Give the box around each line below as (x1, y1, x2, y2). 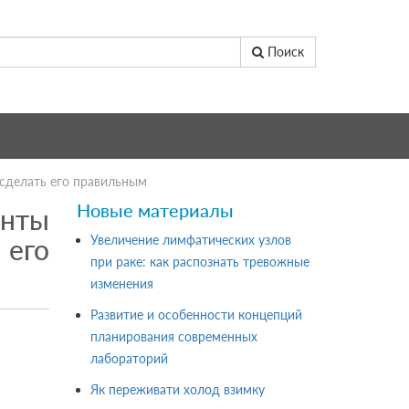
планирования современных (89, 329, 257, 344)
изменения (89, 276, 153, 291)
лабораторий (89, 351, 168, 366)
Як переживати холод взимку (89, 382, 265, 397)
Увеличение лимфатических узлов (89, 232, 291, 247)
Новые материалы (76, 199, 234, 221)
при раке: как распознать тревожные (89, 254, 309, 269)
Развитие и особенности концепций (89, 307, 302, 322)
